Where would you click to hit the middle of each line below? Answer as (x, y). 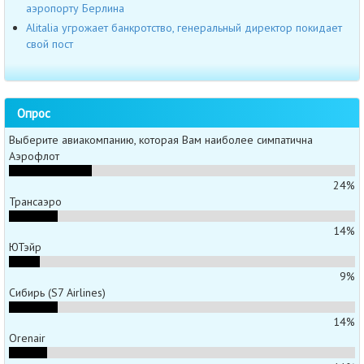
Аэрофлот (34, 156)
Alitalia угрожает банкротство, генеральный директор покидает (184, 27)
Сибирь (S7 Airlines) (57, 293)
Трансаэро (35, 202)
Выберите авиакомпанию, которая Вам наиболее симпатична (161, 140)
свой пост (50, 43)
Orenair (27, 338)
